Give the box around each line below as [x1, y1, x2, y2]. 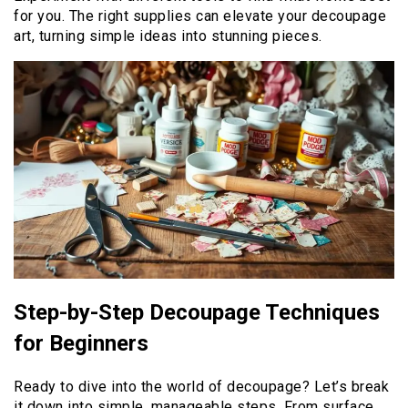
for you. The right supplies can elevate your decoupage [14, 6, 386, 25]
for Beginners [14, 330, 148, 356]
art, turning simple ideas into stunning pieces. [14, 26, 322, 45]
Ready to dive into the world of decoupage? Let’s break [14, 377, 389, 395]
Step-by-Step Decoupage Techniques [14, 299, 380, 325]
